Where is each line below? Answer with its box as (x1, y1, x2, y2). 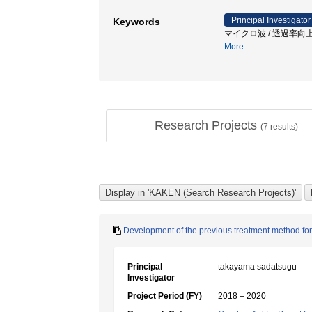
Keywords (113, 16, 160, 27)
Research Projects (154, 118, 260, 132)
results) (267, 122, 298, 132)
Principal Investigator (231, 15, 311, 25)
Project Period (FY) (127, 291, 202, 301)
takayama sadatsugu (218, 262, 297, 272)
